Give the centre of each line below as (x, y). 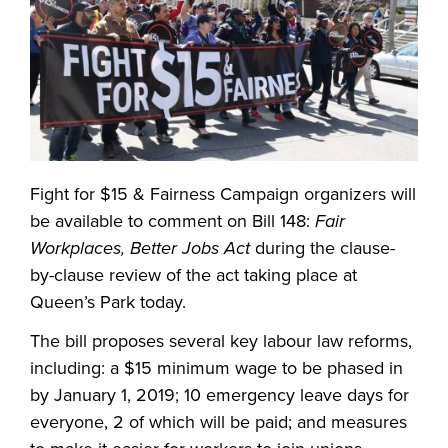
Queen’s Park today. (108, 302)
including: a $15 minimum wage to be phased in (216, 368)
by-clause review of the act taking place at (193, 275)
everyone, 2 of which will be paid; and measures (218, 422)
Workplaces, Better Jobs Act (142, 248)
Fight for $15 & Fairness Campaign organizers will (223, 194)
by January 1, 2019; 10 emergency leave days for (219, 395)
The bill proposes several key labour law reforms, (221, 341)
